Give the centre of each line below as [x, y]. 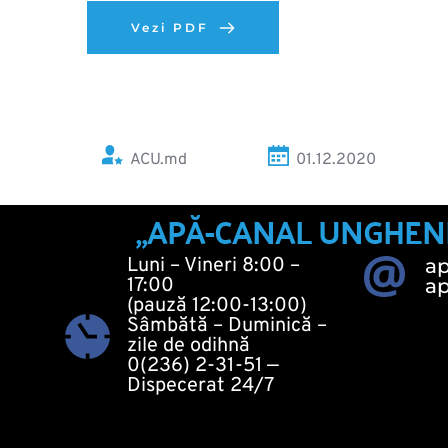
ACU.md [158, 160]
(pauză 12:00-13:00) [217, 306]
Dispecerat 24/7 [202, 386]
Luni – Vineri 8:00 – [213, 266]
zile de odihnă [188, 346]
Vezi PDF [170, 27]
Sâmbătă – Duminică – [227, 326]
